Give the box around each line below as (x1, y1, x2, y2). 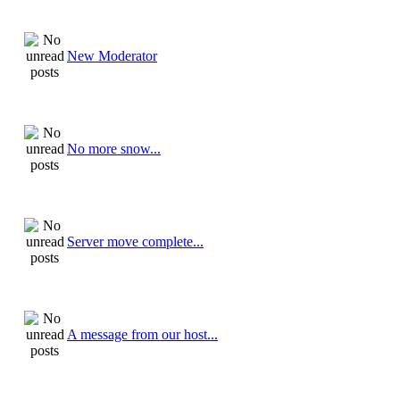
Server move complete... (67, 233, 204, 249)
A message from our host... (67, 326, 218, 342)
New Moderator (67, 47, 157, 63)
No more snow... (67, 140, 161, 156)
